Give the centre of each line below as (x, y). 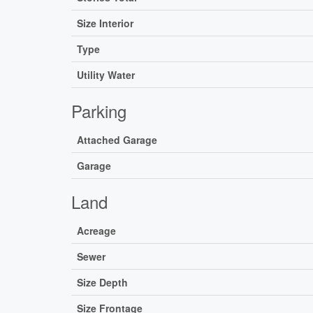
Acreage (96, 230)
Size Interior (105, 23)
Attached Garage (117, 139)
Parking (99, 110)
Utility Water (106, 74)
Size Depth (102, 282)
